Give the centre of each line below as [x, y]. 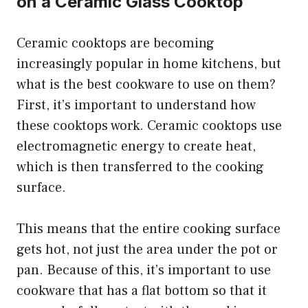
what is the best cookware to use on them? [146, 85]
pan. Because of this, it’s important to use [144, 271]
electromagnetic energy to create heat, [136, 147]
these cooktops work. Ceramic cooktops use [149, 126]
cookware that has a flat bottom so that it [142, 291]
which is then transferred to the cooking [140, 167]
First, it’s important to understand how [136, 106]
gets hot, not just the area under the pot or [147, 250]
